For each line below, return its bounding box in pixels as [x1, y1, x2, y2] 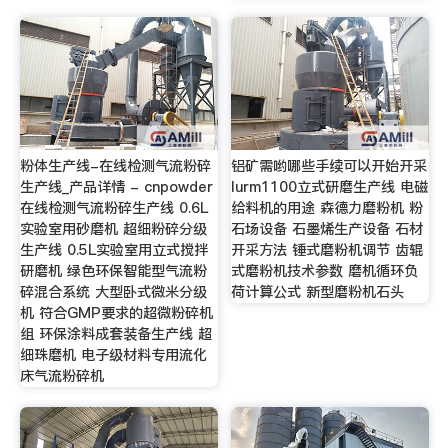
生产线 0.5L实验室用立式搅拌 [19, 240, 208, 261]
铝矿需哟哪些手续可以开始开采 [231, 156, 428, 177]
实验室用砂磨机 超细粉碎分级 [19, 219, 207, 240]
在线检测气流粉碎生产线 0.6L [19, 198, 208, 219]
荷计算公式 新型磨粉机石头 [231, 282, 405, 303]
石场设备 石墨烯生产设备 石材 [231, 219, 424, 240]
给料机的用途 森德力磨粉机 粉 [231, 198, 424, 219]
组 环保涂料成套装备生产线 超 [19, 324, 212, 345]
